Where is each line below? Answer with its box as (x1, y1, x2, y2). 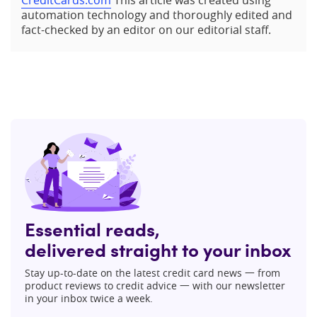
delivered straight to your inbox (25, 236, 292, 262)
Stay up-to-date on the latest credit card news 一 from (25, 265, 280, 279)
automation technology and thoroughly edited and (21, 7, 292, 23)
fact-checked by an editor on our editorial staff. (21, 22, 271, 38)
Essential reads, (25, 215, 160, 241)
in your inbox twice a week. (25, 291, 153, 305)
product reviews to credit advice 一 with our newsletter (25, 278, 285, 292)
